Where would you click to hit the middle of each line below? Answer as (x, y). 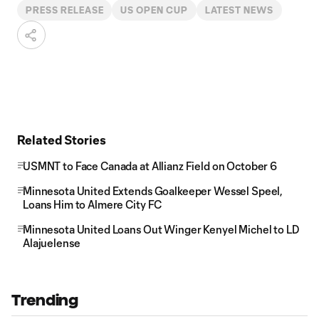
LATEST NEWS (239, 10)
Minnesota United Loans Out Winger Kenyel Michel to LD (161, 229)
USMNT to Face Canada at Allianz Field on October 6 (150, 166)
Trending (45, 300)
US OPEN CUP (155, 10)
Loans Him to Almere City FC (93, 204)
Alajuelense (52, 243)
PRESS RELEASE (65, 10)
